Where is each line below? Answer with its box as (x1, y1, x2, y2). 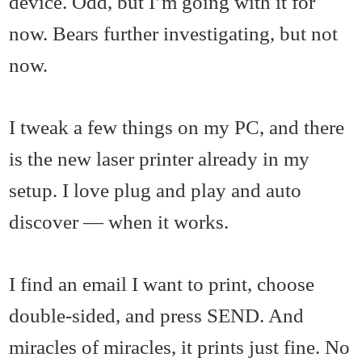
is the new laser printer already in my (9, 147, 310, 170)
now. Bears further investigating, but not (9, 22, 339, 45)
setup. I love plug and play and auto (9, 179, 302, 202)
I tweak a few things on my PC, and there (9, 116, 345, 139)
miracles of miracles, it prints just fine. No (9, 335, 351, 359)
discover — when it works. (9, 210, 229, 234)
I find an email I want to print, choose (9, 272, 315, 296)
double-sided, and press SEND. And (9, 304, 305, 327)
